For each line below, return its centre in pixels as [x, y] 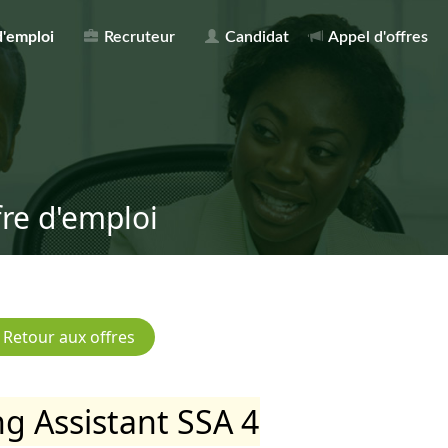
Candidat [255, 37]
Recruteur [137, 37]
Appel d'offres [376, 37]
